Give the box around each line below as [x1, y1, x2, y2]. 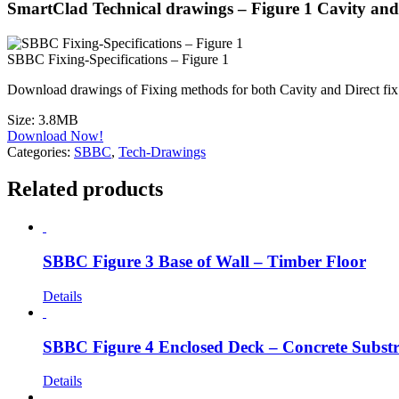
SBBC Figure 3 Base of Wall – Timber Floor [43, 252, 366, 272]
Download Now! [7, 127, 103, 143]
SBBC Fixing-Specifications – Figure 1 [7, 51, 229, 67]
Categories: [7, 143, 74, 159]
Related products [7, 177, 163, 201]
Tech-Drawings [118, 143, 206, 159]
